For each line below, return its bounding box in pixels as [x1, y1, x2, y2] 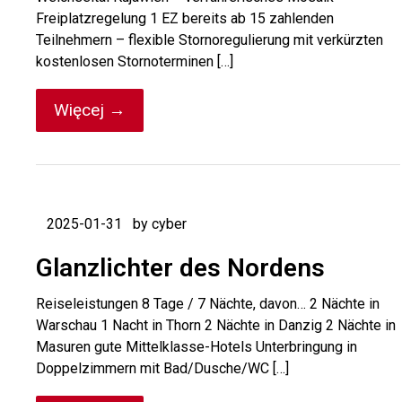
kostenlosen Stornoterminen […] [36, 53, 233, 70]
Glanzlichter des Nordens [36, 253, 325, 283]
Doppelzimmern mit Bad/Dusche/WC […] [36, 360, 289, 377]
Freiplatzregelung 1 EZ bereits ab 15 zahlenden [36, 10, 334, 27]
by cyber [133, 215, 187, 232]
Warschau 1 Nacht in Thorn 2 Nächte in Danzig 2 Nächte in [36, 317, 396, 334]
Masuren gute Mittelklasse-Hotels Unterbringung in [36, 338, 357, 355]
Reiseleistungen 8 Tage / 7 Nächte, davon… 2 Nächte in [36, 295, 380, 312]
